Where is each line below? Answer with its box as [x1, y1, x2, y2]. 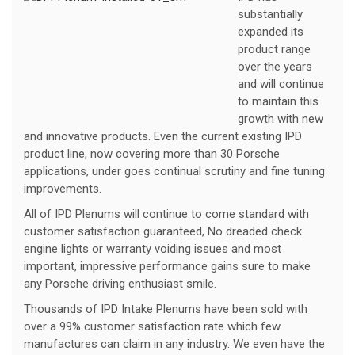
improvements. [24, 181, 101, 197]
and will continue [238, 77, 324, 92]
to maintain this [238, 94, 319, 109]
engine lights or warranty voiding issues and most [24, 242, 281, 257]
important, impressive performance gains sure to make [24, 259, 311, 274]
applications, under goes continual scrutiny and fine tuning [24, 164, 325, 179]
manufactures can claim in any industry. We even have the [24, 337, 325, 352]
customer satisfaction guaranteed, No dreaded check [24, 224, 302, 239]
